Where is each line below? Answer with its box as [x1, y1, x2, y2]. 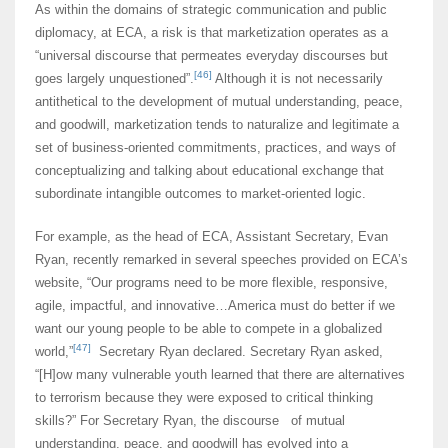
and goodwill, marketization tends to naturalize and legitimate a [35, 117, 399, 133]
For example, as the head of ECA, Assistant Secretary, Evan [35, 229, 388, 245]
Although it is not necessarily [212, 71, 383, 87]
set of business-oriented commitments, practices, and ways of [35, 140, 396, 156]
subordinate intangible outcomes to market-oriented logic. [35, 186, 366, 202]
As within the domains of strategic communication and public [35, 2, 387, 18]
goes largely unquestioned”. [35, 71, 194, 87]
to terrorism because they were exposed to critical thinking [35, 390, 373, 406]
